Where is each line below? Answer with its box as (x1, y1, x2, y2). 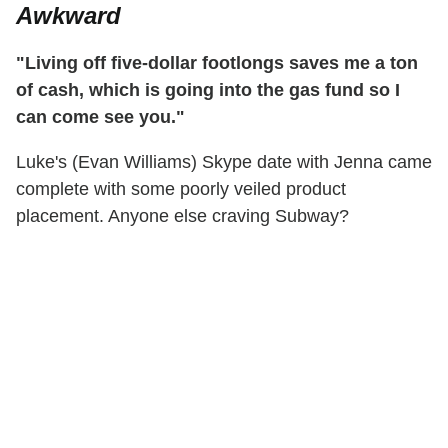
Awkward (16, 2, 121, 30)
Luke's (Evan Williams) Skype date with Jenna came (16, 152, 432, 173)
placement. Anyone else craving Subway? (16, 206, 349, 227)
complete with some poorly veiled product (16, 179, 346, 200)
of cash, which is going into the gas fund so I (16, 80, 400, 101)
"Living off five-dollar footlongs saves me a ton (16, 53, 418, 74)
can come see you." (16, 107, 185, 128)
